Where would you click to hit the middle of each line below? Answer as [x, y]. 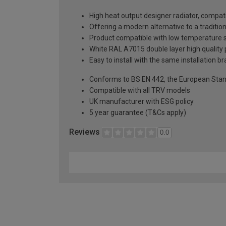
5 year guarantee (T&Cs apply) [138, 113]
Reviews [86, 132]
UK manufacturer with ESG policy [142, 102]
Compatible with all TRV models [140, 91]
